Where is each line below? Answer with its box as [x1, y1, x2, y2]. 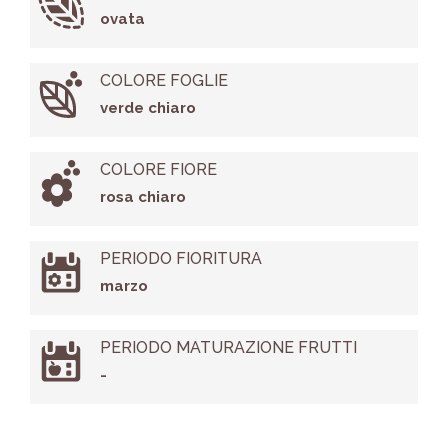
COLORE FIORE [99, 160, 217, 180]
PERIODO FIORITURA [99, 249, 262, 269]
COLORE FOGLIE [99, 71, 228, 91]
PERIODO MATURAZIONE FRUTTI [99, 338, 357, 358]
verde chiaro [99, 99, 196, 118]
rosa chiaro [99, 188, 186, 207]
